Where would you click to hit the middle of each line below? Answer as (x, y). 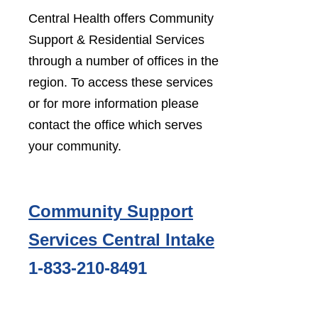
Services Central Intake (121, 240)
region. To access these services (121, 82)
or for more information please (114, 104)
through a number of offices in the (124, 61)
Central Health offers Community (121, 18)
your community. (75, 146)
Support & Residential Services (116, 40)
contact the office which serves (115, 125)
